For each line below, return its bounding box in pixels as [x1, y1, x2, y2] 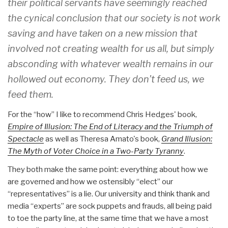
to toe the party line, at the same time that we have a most [8, 214, 209, 223]
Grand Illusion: [161, 134, 212, 144]
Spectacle [8, 134, 44, 144]
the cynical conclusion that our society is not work [8, 13, 220, 24]
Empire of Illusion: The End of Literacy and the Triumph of [8, 122, 213, 132]
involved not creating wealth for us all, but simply [8, 43, 214, 54]
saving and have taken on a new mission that [8, 28, 197, 39]
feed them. [8, 89, 53, 100]
